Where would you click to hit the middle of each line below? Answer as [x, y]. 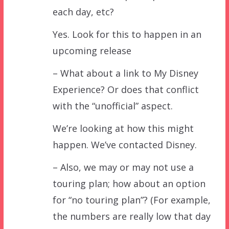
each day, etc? [83, 12]
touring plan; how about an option [129, 183]
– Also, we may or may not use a [123, 167]
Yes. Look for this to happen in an [127, 34]
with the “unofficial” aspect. [112, 106]
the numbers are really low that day [131, 216]
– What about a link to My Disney [125, 73]
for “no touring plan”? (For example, [131, 200]
